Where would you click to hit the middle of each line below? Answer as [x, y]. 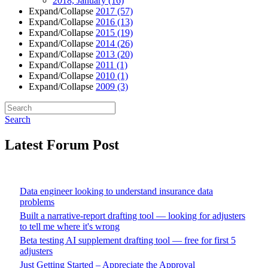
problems [37, 202]
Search [18, 120]
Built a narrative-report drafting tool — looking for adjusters [133, 216]
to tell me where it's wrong [70, 227]
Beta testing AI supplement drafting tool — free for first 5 [128, 240]
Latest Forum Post [62, 145]
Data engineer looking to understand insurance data [116, 191]
